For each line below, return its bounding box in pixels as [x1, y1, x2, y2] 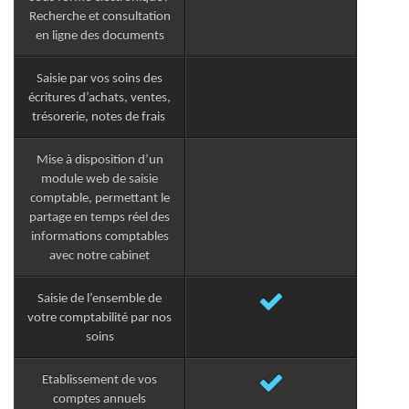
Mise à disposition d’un [36, 153, 163, 168]
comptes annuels [53, 393, 147, 407]
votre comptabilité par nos [27, 311, 173, 326]
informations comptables [30, 230, 169, 245]
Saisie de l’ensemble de [37, 292, 163, 307]
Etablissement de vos [42, 373, 158, 388]
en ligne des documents [35, 29, 164, 44]
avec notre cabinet [49, 249, 151, 264]
